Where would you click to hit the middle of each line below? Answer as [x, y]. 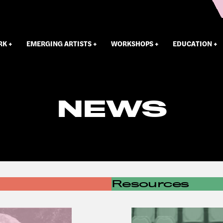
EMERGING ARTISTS [59, 43]
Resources [150, 184]
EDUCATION [193, 43]
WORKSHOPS [132, 43]
